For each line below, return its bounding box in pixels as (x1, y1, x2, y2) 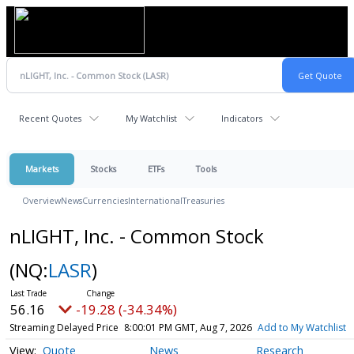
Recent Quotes (19, 112, 81, 124)
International (128, 194, 183, 206)
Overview (22, 194, 61, 206)
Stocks (90, 163, 116, 175)
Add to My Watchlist (257, 321, 346, 334)
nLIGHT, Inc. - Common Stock (9, 223, 264, 249)
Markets (25, 163, 58, 175)
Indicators (221, 112, 262, 124)
